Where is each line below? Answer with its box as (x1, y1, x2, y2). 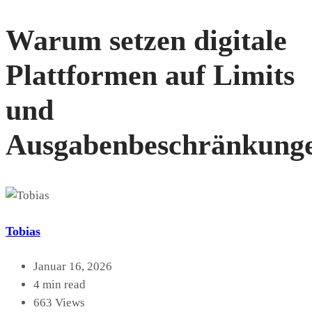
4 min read (33, 277, 86, 291)
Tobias (6, 224, 40, 238)
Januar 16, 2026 (33, 259, 112, 273)
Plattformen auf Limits (6, 58, 295, 91)
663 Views (33, 295, 85, 309)
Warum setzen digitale (6, 24, 287, 56)
